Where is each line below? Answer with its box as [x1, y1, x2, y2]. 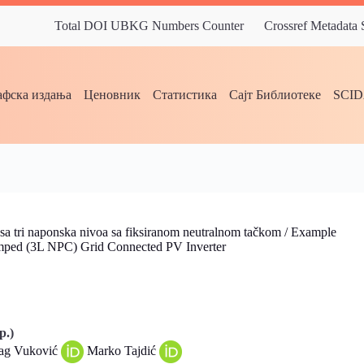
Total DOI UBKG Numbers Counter [54, 19, 244, 32]
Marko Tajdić [84, 343, 159, 357]
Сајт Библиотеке [229, 88, 322, 102]
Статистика [153, 88, 218, 102]
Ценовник [84, 88, 141, 102]
